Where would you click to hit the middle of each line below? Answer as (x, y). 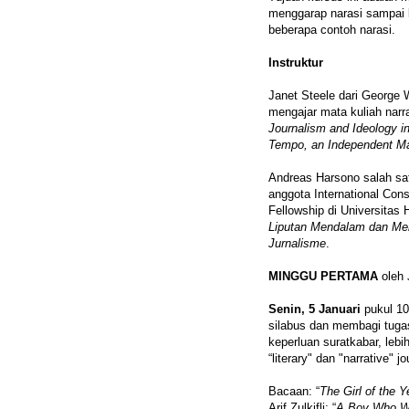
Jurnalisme (297, 243)
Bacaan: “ (294, 391)
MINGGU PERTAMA (323, 276)
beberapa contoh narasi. (332, 29)
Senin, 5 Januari (315, 309)
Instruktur (296, 62)
